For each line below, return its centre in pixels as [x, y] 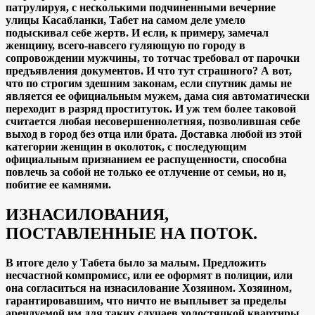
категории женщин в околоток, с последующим [126, 146]
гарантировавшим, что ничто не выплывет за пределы [146, 301]
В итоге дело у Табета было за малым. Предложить [136, 263]
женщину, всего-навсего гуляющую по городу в [126, 45]
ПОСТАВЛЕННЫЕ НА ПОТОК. [131, 233]
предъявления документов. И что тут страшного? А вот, [149, 70]
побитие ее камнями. [58, 184]
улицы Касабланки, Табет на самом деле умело [126, 20]
